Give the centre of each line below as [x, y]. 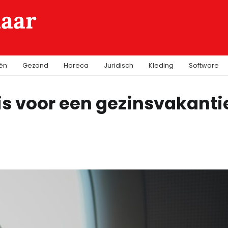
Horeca [76, 65]
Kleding [161, 65]
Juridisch [119, 65]
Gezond [35, 65]
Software [204, 65]
